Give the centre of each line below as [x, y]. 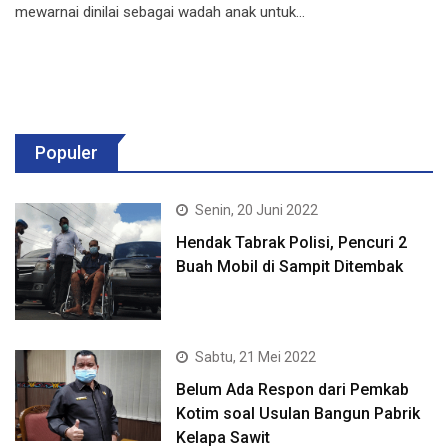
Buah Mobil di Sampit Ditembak [290, 266]
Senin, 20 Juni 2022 [257, 209]
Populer [66, 152]
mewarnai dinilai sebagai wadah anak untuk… [160, 11]
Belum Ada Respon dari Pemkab [293, 389]
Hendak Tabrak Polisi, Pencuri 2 [292, 242]
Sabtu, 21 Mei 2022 [256, 356]
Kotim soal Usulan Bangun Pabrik [298, 413]
